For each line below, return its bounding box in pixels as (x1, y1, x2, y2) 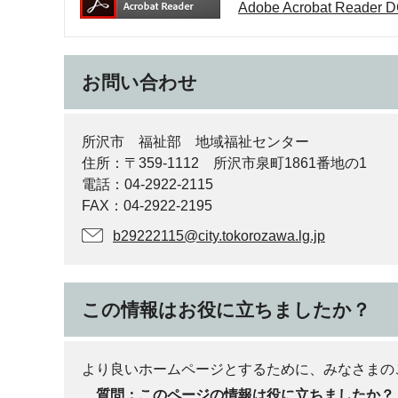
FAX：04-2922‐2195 (82, 198, 212, 213)
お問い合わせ (82, 72, 197, 92)
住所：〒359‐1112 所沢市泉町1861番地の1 (82, 155, 367, 171)
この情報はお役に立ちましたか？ (82, 299, 370, 320)
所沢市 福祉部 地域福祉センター (82, 134, 309, 149)
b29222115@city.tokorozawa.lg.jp (113, 228, 325, 243)
